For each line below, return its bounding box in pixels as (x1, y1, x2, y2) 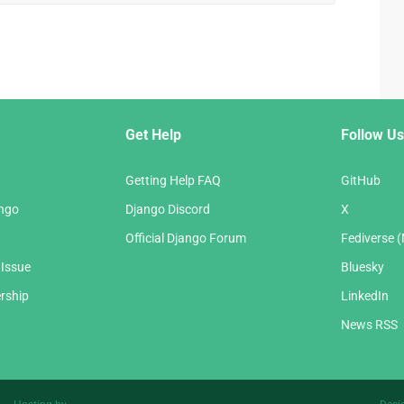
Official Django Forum (125, 230, 246, 245)
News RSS (341, 317, 398, 332)
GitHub (341, 172, 381, 188)
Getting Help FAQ (125, 172, 221, 188)
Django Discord (125, 201, 210, 216)
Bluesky (341, 259, 384, 274)
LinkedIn (341, 288, 389, 303)
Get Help (125, 125, 181, 143)
